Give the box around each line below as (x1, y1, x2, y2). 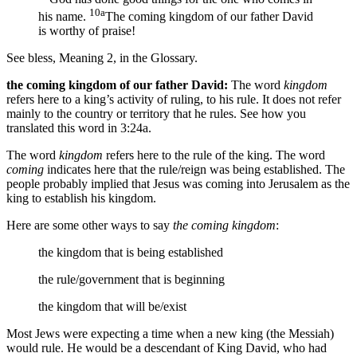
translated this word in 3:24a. (6, 121, 151, 135)
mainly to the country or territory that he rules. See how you (6, 107, 306, 121)
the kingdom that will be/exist (38, 300, 186, 314)
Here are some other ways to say (6, 218, 173, 233)
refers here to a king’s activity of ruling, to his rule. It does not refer (6, 92, 341, 107)
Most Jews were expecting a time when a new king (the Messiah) (6, 327, 334, 341)
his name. (38, 10, 89, 24)
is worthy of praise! (38, 24, 135, 38)
